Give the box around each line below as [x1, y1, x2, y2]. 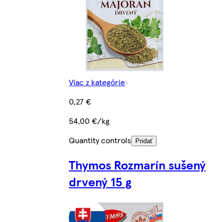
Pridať [135, 137, 153, 145]
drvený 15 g [69, 173, 131, 190]
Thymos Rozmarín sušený [69, 156, 206, 173]
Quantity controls [69, 134, 131, 146]
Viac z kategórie [69, 76, 125, 88]
